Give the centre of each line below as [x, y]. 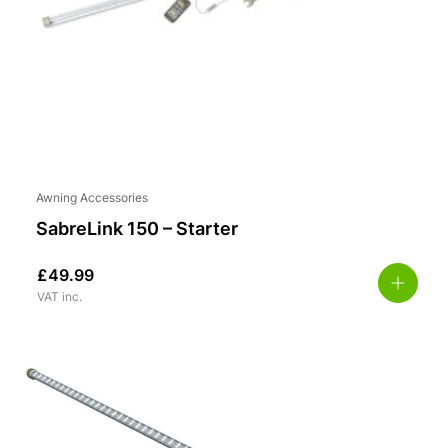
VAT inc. [59, 298]
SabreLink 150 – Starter [137, 231]
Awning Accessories [92, 199]
